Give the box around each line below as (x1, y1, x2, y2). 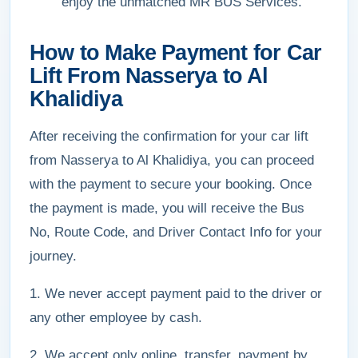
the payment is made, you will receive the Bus (30, 201, 304, 216)
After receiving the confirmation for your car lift (30, 129, 308, 144)
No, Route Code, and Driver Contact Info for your (30, 225, 322, 240)
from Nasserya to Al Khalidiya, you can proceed (30, 153, 314, 168)
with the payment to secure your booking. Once (30, 177, 312, 192)
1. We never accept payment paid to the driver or (30, 286, 322, 301)
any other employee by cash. (30, 310, 202, 325)
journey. (30, 249, 77, 264)
